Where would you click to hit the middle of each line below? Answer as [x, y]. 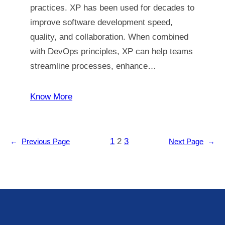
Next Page [186, 141]
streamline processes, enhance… [93, 66]
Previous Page [46, 141]
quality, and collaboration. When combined [109, 37]
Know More [51, 97]
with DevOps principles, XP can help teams [111, 51]
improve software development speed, [101, 22]
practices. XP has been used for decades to [112, 8]
